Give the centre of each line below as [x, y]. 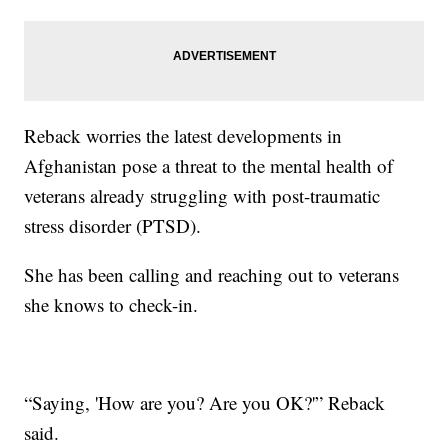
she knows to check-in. [111, 304]
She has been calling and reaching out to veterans [212, 274]
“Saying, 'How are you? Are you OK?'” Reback [205, 402]
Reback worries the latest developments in [183, 135]
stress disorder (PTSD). [113, 225]
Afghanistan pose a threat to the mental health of [209, 165]
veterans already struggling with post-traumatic [202, 195]
